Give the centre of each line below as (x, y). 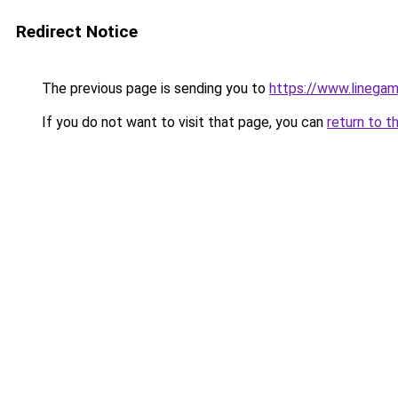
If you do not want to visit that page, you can (183, 122)
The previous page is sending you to (154, 88)
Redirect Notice (77, 32)
